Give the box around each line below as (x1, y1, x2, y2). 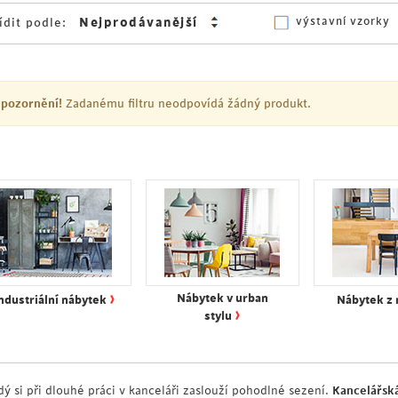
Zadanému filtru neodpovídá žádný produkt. (62, 97, 311, 110)
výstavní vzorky (296, 15, 390, 28)
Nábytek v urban (176, 291, 268, 305)
